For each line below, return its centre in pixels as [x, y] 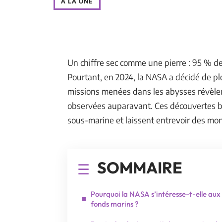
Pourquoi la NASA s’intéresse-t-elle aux [156, 194]
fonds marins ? [115, 204]
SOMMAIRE [140, 167]
